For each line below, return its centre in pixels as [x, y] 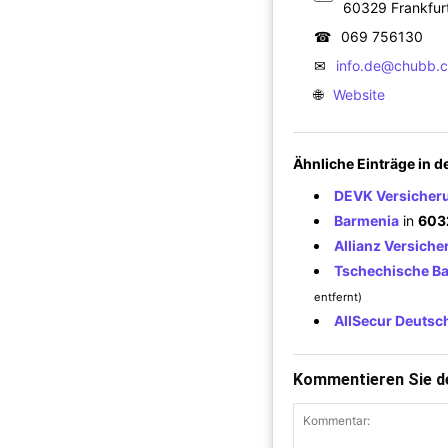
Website [359, 94]
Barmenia [366, 220]
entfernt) [338, 296]
